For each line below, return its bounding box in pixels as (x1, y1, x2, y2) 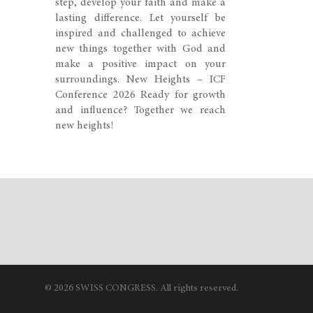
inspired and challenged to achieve (55, 28, 226, 39)
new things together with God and (55, 43, 226, 54)
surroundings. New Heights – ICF (55, 74, 226, 85)
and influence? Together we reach (55, 105, 226, 116)
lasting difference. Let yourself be (55, 13, 226, 24)
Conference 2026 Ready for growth (55, 89, 226, 101)
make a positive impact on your (55, 59, 226, 70)
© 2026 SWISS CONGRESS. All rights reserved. (45, 284, 238, 293)
